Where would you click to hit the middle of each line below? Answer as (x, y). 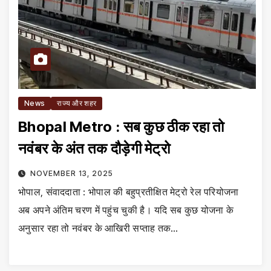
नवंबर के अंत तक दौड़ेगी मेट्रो (94, 148)
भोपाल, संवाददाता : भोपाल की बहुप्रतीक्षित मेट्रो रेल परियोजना (129, 191)
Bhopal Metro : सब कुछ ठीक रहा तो (71, 126)
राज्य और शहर (77, 103)
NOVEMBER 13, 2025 (71, 173)
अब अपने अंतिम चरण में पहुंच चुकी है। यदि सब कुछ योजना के (126, 210)
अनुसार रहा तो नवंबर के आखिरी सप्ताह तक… (98, 228)
